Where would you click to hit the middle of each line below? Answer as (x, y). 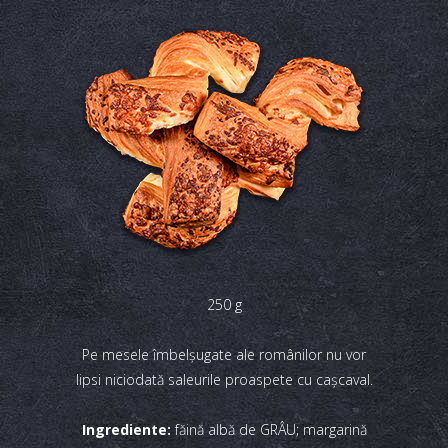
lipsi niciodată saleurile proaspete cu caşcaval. (224, 379)
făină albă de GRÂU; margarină (268, 429)
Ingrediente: (126, 429)
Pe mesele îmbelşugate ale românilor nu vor (224, 354)
